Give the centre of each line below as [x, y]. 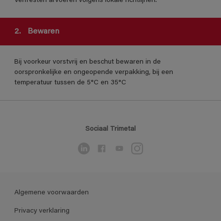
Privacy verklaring [42, 211]
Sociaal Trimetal [110, 129]
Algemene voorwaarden [52, 193]
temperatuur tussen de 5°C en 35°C [70, 83]
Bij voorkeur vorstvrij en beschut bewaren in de [88, 62]
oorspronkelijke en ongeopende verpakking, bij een [94, 72]
